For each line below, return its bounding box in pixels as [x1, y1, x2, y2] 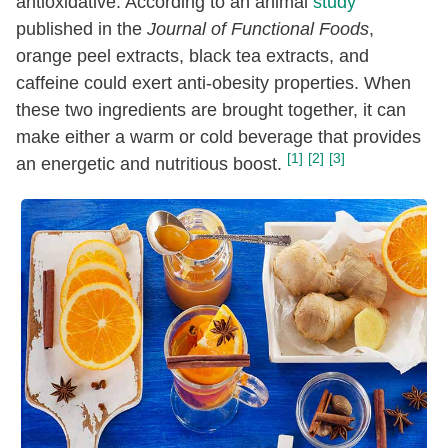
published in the [16, 19, 147, 39]
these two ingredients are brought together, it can [16, 100, 406, 120]
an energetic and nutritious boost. [16, 154, 282, 174]
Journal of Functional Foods [147, 19, 369, 39]
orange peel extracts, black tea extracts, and [16, 46, 369, 66]
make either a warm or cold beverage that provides [16, 127, 421, 147]
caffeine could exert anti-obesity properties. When [16, 73, 411, 93]
